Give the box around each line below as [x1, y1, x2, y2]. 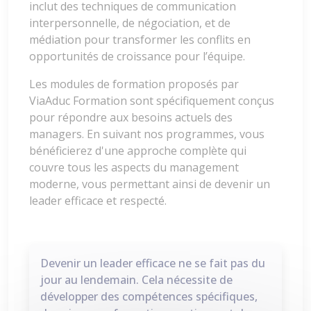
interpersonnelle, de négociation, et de [29, 15, 230, 31]
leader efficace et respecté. [29, 193, 167, 209]
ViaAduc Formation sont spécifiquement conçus [29, 93, 274, 109]
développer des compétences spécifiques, [40, 289, 258, 305]
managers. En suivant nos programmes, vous [29, 126, 264, 142]
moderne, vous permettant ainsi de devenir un [29, 176, 270, 192]
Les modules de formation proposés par [29, 76, 239, 92]
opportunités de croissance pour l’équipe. [29, 49, 245, 65]
